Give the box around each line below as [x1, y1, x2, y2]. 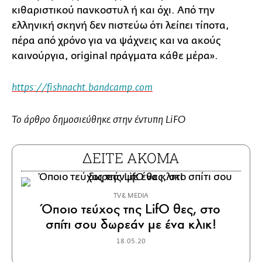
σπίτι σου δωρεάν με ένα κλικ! [45, 215, 216, 233]
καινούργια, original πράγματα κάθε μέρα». [12, 50, 218, 61]
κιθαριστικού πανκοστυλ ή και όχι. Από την [12, 4, 215, 16]
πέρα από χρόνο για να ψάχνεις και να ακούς [12, 35, 221, 46]
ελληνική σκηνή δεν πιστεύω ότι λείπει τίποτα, [12, 19, 229, 31]
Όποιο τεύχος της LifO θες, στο [41, 200, 220, 218]
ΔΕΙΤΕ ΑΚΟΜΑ [82, 148, 180, 167]
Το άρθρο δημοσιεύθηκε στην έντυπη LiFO [12, 115, 185, 125]
